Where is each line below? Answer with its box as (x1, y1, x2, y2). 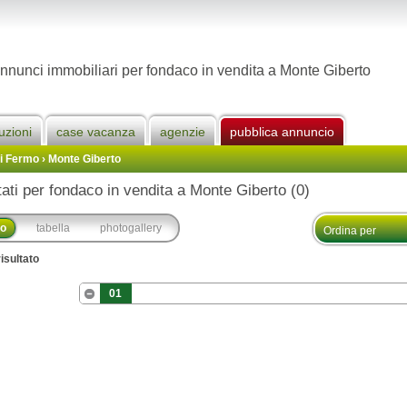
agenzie (160, 124, 205, 139)
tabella (36, 222, 70, 234)
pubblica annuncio (230, 124, 334, 139)
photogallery (100, 222, 162, 234)
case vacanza (56, 124, 135, 139)
